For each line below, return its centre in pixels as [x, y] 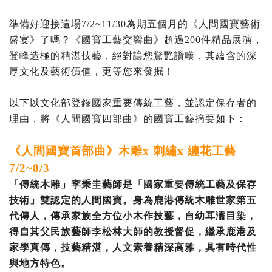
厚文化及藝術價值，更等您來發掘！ [92, 71]
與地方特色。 [40, 263]
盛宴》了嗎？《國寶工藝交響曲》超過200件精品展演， [136, 39]
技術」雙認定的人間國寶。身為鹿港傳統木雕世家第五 [133, 200]
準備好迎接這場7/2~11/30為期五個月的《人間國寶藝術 [135, 24]
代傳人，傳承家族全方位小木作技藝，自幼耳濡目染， [133, 216]
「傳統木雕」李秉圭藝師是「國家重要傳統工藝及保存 [133, 184]
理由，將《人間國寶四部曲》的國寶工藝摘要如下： [128, 118]
